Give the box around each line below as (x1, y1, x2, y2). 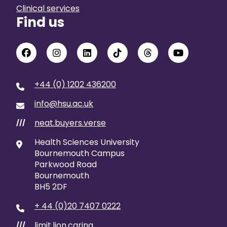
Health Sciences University (34, 136, 139, 148)
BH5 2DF (34, 181, 67, 193)
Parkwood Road (34, 159, 97, 170)
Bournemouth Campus (34, 147, 125, 159)
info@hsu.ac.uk (34, 98, 93, 109)
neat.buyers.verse (34, 117, 106, 129)
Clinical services (16, 3, 80, 14)
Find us (16, 13, 64, 31)
